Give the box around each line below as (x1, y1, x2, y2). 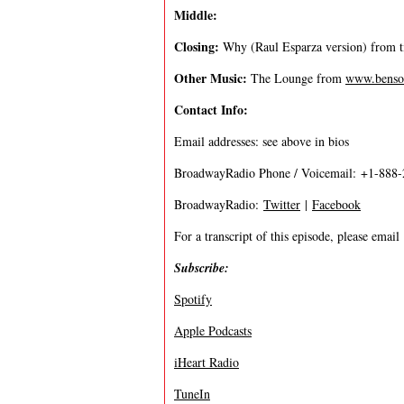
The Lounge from (247, 69, 345, 87)
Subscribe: (174, 259, 229, 277)
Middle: (174, 5, 217, 24)
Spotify (174, 290, 212, 308)
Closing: (174, 37, 219, 56)
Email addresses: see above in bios (174, 133, 349, 150)
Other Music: (174, 69, 247, 87)
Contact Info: (174, 100, 248, 119)
